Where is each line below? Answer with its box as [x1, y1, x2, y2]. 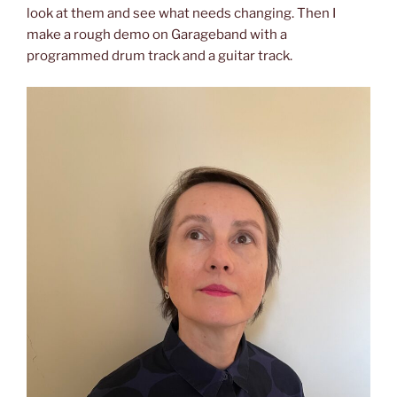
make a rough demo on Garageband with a [27, 27, 287, 43]
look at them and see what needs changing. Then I [27, 5, 336, 21]
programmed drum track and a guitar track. [27, 48, 292, 64]
